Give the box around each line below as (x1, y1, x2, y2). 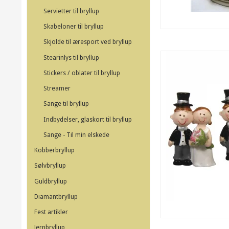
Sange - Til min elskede (43, 131, 109, 139)
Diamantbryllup (34, 193, 78, 200)
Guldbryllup (34, 177, 67, 185)
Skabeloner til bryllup (43, 23, 104, 31)
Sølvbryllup (34, 162, 66, 170)
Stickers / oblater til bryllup (43, 69, 120, 77)
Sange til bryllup (43, 100, 89, 108)
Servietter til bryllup (43, 7, 99, 15)
